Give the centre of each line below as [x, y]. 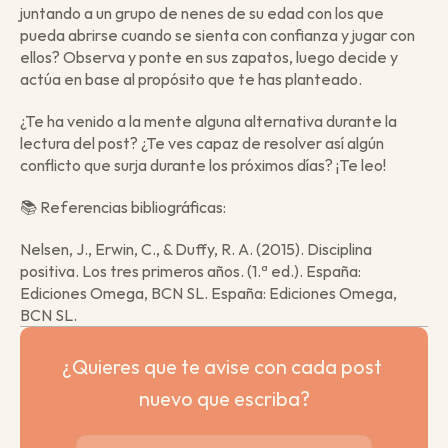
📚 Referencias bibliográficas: [123, 206]
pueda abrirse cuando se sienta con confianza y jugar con [217, 34]
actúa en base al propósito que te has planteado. [191, 78]
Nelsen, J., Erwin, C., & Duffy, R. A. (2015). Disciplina [196, 248]
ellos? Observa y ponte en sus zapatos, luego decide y [209, 56]
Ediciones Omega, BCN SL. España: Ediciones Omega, [208, 292]
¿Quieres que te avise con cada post [222, 366]
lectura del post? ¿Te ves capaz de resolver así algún [202, 142]
